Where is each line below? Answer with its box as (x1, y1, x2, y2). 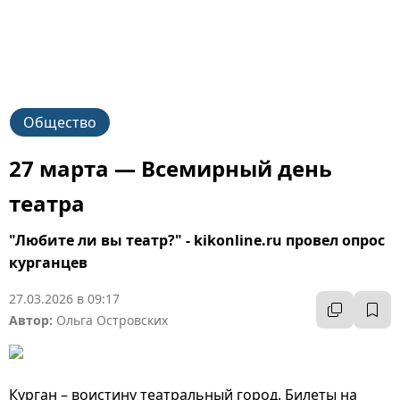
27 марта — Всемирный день (9, 154, 332, 183)
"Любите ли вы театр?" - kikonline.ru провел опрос (9, 230, 385, 250)
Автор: (9, 312, 53, 329)
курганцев (9, 253, 87, 272)
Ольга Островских (56, 312, 168, 329)
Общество (23, 112, 96, 132)
